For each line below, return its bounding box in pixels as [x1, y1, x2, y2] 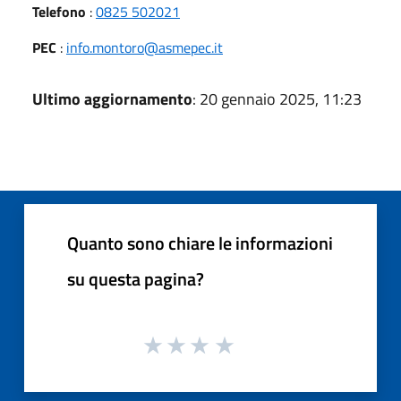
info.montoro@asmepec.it [66, 36, 223, 58]
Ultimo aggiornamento [32, 86, 192, 111]
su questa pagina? [67, 264, 204, 293]
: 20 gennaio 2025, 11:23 [192, 86, 362, 111]
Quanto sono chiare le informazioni [67, 228, 333, 257]
